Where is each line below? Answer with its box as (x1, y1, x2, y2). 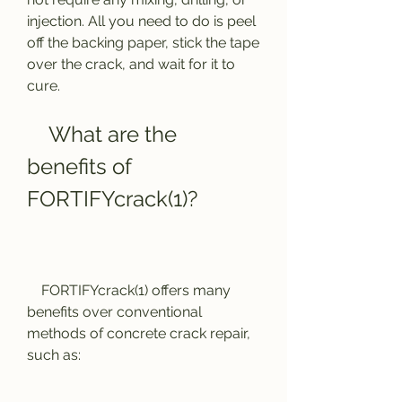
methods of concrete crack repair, (27, 325, 250, 342)
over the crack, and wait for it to (27, 56, 235, 73)
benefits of (27, 153, 131, 179)
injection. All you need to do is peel (27, 13, 256, 30)
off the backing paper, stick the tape (27, 34, 259, 51)
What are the (27, 121, 48, 147)
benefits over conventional (27, 303, 202, 320)
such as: (27, 346, 81, 363)
